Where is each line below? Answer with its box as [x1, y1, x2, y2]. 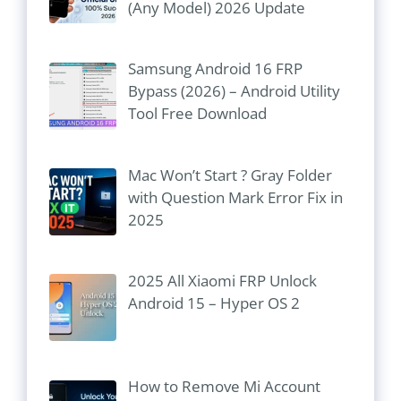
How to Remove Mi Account [127, 376, 320, 397]
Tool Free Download [127, 103, 267, 124]
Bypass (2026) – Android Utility [127, 81, 340, 102]
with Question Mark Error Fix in [127, 186, 343, 208]
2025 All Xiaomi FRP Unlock [127, 270, 317, 292]
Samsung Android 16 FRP [127, 58, 303, 80]
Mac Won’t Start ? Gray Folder [127, 164, 332, 185]
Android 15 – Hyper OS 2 [127, 293, 300, 314]
